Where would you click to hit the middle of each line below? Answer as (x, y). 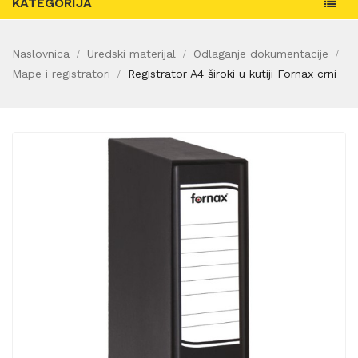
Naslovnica (41, 54)
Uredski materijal (131, 54)
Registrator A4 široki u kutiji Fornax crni (232, 74)
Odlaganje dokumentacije (261, 54)
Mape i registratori (61, 74)
